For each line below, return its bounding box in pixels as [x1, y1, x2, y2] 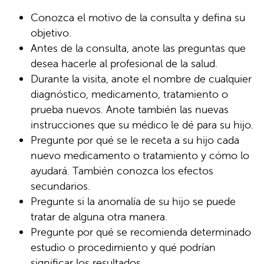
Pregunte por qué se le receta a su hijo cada [31, 133, 239, 147]
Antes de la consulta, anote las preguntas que [31, 41, 246, 55]
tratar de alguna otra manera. [31, 209, 167, 223]
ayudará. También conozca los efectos [31, 163, 213, 177]
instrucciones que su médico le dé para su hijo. [31, 117, 253, 131]
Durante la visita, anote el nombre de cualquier [31, 71, 252, 85]
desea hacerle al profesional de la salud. [31, 56, 217, 70]
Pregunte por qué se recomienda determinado [31, 225, 251, 239]
